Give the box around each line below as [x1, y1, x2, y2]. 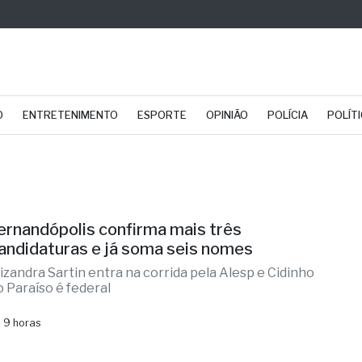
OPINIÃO [206, 109, 248, 121]
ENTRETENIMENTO [23, 109, 118, 121]
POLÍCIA [267, 109, 308, 121]
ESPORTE [137, 109, 187, 121]
